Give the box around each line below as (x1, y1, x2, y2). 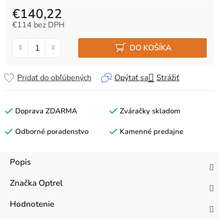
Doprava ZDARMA (15, 106, 77, 116)
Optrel (37, 177, 63, 189)
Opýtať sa (114, 72, 148, 84)
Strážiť (156, 72, 179, 84)
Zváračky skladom (120, 106, 180, 116)
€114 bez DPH (12, 20, 65, 31)
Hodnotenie (10, 198, 54, 210)
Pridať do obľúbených (17, 72, 91, 84)
